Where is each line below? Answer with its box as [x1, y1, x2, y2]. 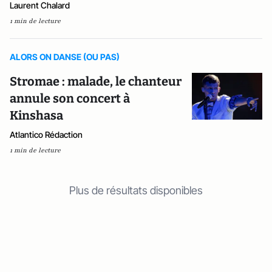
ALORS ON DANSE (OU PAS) [10, 51, 120, 62]
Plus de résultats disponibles [69, 183, 203, 197]
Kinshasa [10, 107, 63, 123]
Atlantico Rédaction [10, 129, 83, 140]
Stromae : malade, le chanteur [10, 73, 182, 89]
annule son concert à [10, 90, 130, 106]
